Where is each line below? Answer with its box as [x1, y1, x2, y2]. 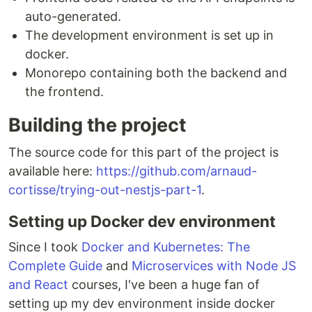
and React [8, 277, 68, 292]
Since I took [8, 240, 81, 255]
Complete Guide [8, 258, 102, 274]
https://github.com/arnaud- [96, 164, 257, 179]
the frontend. [25, 84, 104, 100]
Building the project [8, 114, 186, 137]
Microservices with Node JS [132, 258, 296, 274]
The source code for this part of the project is [8, 145, 279, 160]
